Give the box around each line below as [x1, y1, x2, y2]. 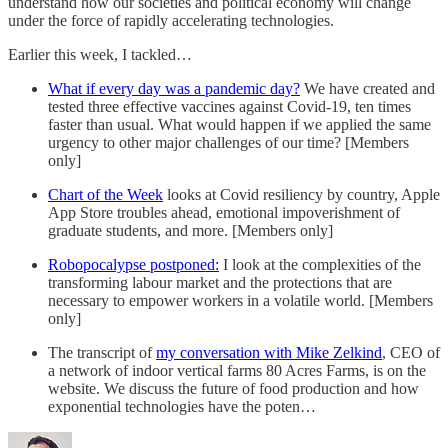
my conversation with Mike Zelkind [156, 343, 382, 361]
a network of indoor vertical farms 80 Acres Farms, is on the [48, 361, 426, 379]
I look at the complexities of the [219, 255, 421, 273]
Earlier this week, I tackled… [8, 45, 192, 63]
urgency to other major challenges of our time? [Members [48, 133, 409, 151]
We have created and [300, 79, 435, 97]
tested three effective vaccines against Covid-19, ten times [48, 97, 411, 115]
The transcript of [48, 343, 156, 361]
